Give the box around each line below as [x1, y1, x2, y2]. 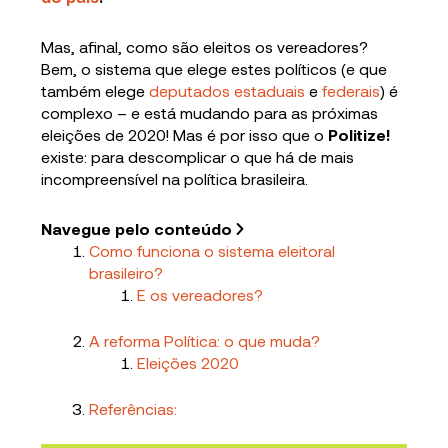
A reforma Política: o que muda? [89, 331, 321, 351]
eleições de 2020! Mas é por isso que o [41, 125, 329, 145]
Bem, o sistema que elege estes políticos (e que [41, 59, 388, 79]
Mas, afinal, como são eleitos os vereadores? [41, 37, 369, 57]
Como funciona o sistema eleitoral [89, 241, 336, 261]
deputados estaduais [149, 81, 306, 101]
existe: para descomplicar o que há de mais [41, 147, 355, 167]
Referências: [89, 399, 178, 419]
